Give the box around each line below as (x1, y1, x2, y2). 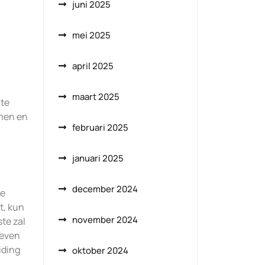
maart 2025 (72, 91, 119, 103)
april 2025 (72, 60, 114, 72)
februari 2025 (72, 121, 128, 134)
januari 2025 (72, 152, 124, 164)
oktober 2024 (72, 244, 128, 257)
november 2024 (72, 214, 138, 226)
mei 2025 (72, 29, 111, 41)
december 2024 (72, 183, 138, 195)
